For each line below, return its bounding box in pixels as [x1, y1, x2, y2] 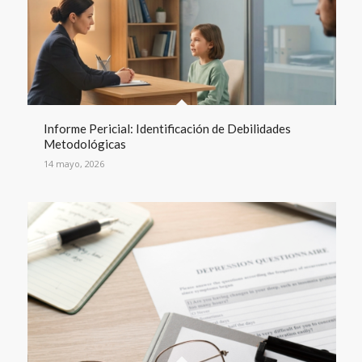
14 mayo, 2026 [43, 157, 104, 170]
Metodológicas [43, 136, 126, 151]
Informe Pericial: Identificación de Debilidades [43, 120, 291, 136]
